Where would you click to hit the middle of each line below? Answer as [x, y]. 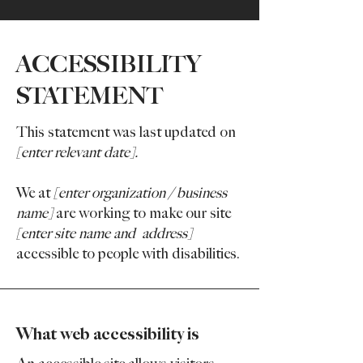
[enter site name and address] [104, 234]
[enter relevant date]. [77, 153]
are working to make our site [142, 214]
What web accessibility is [108, 334]
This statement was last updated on [126, 132]
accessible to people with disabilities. [128, 254]
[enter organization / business [140, 193]
